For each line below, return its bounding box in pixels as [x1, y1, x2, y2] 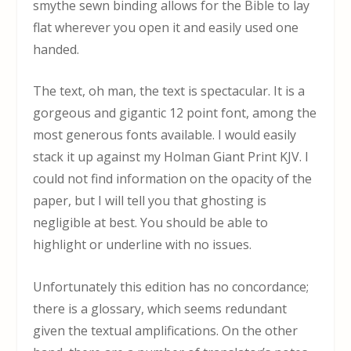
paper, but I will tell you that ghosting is [33, 192, 267, 210]
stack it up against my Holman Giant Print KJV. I [33, 148, 309, 166]
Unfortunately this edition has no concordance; [33, 277, 309, 295]
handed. [33, 40, 80, 58]
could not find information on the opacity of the [33, 170, 313, 188]
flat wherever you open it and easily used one [33, 18, 299, 36]
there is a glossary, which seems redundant [33, 299, 288, 317]
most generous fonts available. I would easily [33, 126, 297, 144]
